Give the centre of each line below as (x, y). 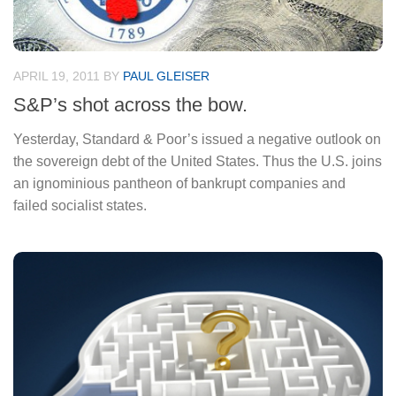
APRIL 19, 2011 (57, 76)
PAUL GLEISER (166, 76)
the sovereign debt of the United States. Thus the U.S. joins (198, 162)
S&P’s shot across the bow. (130, 105)
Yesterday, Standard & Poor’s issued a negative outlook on (197, 140)
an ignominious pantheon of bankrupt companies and (179, 184)
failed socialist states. (80, 206)
